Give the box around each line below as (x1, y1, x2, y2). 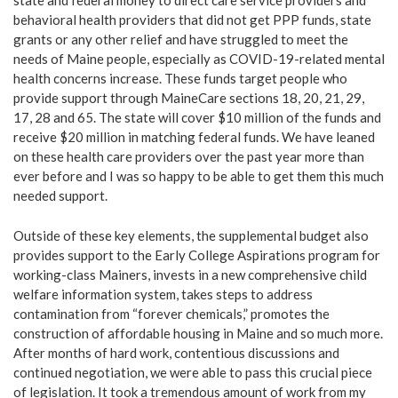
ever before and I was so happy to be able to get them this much (13, 168, 384, 185)
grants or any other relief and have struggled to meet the (13, 31, 348, 48)
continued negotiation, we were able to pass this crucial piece (13, 363, 372, 380)
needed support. (13, 187, 107, 204)
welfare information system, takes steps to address (13, 285, 313, 302)
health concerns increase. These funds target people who (13, 70, 347, 87)
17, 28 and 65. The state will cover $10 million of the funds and (13, 109, 381, 126)
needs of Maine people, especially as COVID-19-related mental (13, 51, 385, 68)
